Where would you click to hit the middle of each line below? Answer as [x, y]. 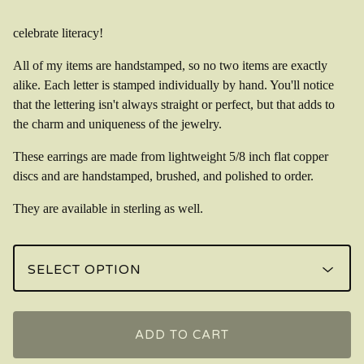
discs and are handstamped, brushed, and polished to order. [163, 175]
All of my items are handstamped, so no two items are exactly [170, 65]
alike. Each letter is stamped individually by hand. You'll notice [173, 84]
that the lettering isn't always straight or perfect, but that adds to [174, 104]
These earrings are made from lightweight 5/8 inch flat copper [171, 156]
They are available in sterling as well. [108, 208]
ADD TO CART [182, 334]
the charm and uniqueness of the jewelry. [117, 123]
